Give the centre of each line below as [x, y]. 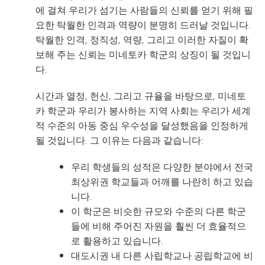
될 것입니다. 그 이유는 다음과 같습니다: [119, 140]
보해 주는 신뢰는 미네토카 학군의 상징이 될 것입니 [143, 54]
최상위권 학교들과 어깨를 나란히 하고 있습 [162, 181]
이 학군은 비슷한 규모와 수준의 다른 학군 [159, 211]
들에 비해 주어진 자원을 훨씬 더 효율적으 [159, 226]
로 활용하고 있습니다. [117, 240]
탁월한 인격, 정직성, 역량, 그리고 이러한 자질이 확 [142, 39]
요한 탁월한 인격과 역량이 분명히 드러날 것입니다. [143, 25]
